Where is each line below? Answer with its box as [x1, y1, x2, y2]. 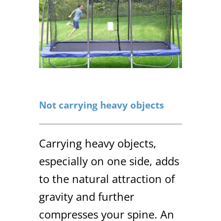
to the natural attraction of [39, 171, 175, 186]
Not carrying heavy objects [39, 99, 164, 111]
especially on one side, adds [39, 153, 179, 169]
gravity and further [39, 189, 134, 204]
